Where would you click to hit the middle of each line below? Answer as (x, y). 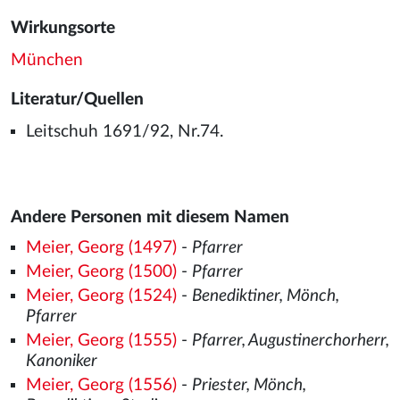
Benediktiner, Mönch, (265, 296)
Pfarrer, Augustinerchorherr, (290, 341)
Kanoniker (61, 362)
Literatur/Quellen (77, 100)
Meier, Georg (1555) (101, 341)
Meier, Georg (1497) (101, 248)
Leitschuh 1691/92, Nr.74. (124, 132)
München (47, 60)
